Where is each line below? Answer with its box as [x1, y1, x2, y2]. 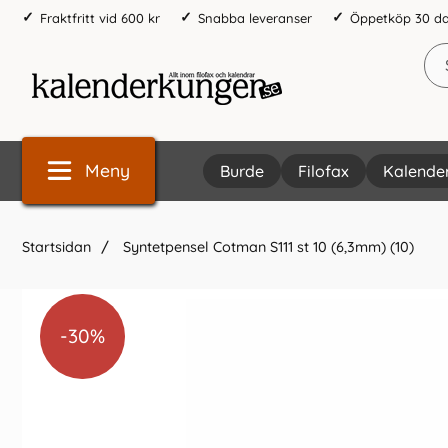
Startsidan [22, 238, 91, 256]
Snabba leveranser [198, 9, 312, 26]
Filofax [298, 161, 349, 181]
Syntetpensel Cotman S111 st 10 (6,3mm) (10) [119, 238, 414, 256]
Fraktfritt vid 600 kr [40, 9, 160, 26]
